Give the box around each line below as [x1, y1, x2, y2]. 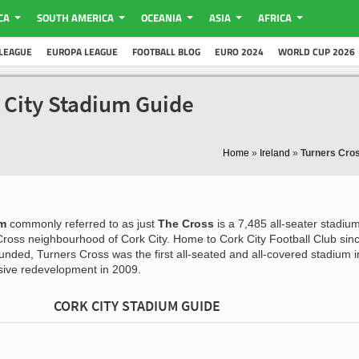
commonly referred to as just [6, 217, 158, 230]
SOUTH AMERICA [36, 10, 114, 26]
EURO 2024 [215, 44, 264, 59]
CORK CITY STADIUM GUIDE [54, 296, 220, 315]
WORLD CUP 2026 [278, 44, 355, 59]
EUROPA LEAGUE [46, 44, 118, 59]
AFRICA [257, 10, 292, 26]
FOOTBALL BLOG [132, 44, 200, 59]
